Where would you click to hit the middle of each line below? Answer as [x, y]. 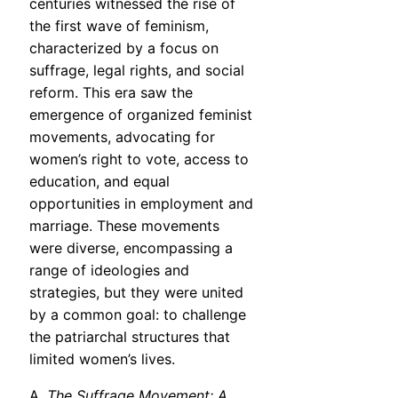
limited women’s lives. [102, 359]
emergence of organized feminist [141, 115]
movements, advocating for [122, 137]
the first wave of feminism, [119, 26]
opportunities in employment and [141, 204]
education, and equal [99, 182]
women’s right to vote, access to [139, 159]
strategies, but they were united [136, 293]
